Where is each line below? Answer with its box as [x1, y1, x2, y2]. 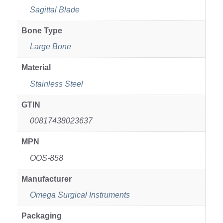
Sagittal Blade [30, 5, 80, 14]
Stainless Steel [30, 79, 83, 88]
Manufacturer [21, 174, 72, 183]
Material [21, 63, 51, 72]
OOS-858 [30, 153, 63, 162]
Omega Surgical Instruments [30, 191, 130, 200]
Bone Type [21, 26, 62, 35]
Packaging [21, 212, 62, 221]
